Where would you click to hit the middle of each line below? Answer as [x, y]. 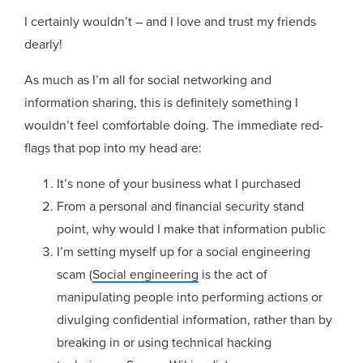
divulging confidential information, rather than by [195, 320]
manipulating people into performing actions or [190, 297]
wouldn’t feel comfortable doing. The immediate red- [174, 125]
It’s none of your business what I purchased [179, 184]
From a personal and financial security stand [181, 206]
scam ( [75, 274]
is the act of [233, 274]
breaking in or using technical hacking [164, 342]
